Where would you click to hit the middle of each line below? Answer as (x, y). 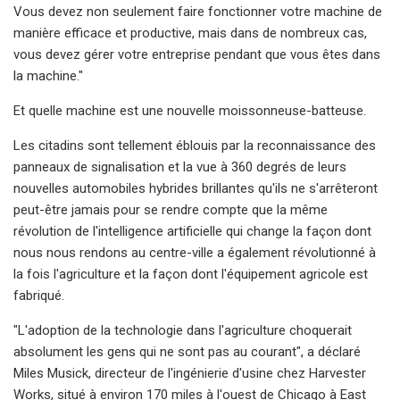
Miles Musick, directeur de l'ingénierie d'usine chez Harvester (190, 373)
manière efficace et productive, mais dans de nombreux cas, (190, 33)
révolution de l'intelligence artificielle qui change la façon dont (192, 231)
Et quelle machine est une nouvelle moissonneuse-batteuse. (190, 110)
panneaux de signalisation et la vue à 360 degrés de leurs (180, 167)
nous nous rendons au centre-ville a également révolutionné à (195, 252)
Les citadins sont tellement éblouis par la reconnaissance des (195, 145)
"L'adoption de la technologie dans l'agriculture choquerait (183, 330)
